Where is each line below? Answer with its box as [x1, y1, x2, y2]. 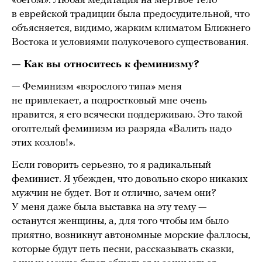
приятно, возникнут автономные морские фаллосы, [12, 229, 250, 241]
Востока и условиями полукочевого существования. [12, 36, 249, 48]
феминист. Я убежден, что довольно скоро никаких [12, 173, 248, 185]
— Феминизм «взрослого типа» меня [12, 81, 182, 92]
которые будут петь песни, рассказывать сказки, [12, 243, 234, 255]
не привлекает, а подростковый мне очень [12, 95, 207, 106]
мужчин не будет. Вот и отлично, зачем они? [12, 187, 216, 199]
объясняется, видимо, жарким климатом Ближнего [12, 22, 250, 34]
